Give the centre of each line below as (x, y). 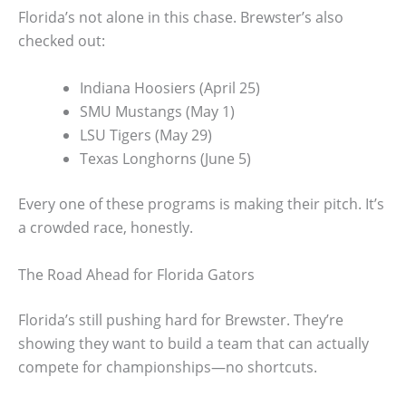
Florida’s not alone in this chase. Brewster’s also (181, 18)
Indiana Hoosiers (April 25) (170, 87)
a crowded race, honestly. (106, 227)
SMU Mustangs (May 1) (157, 111)
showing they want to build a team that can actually (193, 343)
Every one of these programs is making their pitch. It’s (201, 203)
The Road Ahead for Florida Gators (136, 274)
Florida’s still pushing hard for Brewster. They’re (181, 319)
